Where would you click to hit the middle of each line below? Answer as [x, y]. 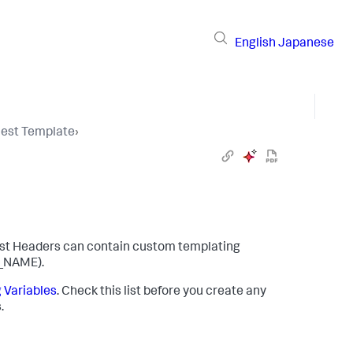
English [255, 44]
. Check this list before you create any [162, 292]
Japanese [306, 44]
